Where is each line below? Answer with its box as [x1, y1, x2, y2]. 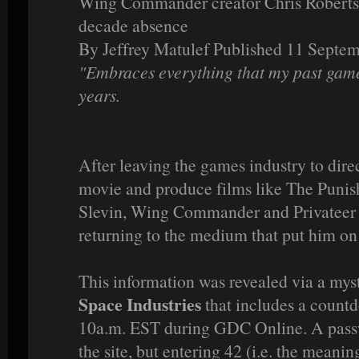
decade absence [79, 14, 188, 38]
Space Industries [79, 292, 201, 317]
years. [79, 83, 120, 107]
